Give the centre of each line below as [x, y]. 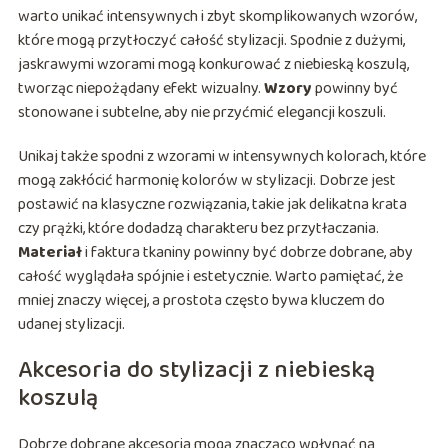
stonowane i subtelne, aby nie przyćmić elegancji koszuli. [201, 113]
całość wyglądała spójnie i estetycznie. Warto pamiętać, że [210, 277]
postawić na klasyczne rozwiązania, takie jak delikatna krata [212, 205]
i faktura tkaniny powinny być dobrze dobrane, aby [247, 253]
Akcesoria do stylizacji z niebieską [196, 371]
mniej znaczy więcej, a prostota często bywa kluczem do [201, 301]
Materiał [49, 253]
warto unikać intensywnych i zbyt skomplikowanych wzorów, [217, 17]
